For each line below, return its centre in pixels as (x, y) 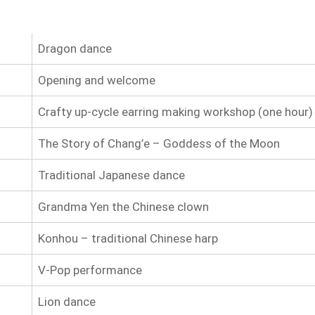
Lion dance (66, 301)
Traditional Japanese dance (111, 175)
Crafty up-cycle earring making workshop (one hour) (175, 111)
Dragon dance (75, 48)
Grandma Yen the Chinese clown (123, 206)
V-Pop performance (90, 270)
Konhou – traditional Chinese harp (128, 238)
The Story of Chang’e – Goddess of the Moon (159, 143)
